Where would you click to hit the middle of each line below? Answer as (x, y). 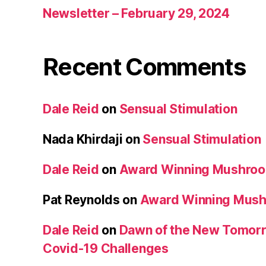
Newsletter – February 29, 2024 (136, 13)
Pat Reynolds (81, 199)
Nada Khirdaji (83, 139)
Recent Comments (144, 66)
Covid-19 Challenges (106, 248)
